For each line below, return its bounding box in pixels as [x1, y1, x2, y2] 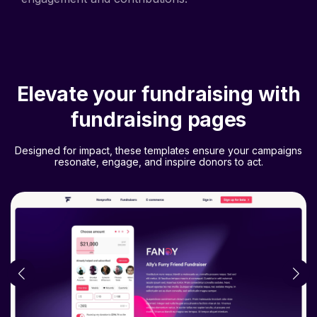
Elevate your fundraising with [16, 67, 301, 91]
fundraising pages [70, 92, 247, 117]
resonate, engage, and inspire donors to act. [54, 140, 263, 153]
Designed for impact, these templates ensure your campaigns [15, 129, 302, 142]
